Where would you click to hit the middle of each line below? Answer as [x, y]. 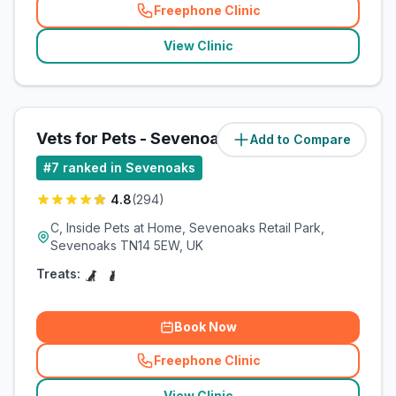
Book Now [205, 327]
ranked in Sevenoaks [129, 168]
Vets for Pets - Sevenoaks [137, 138]
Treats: [58, 274]
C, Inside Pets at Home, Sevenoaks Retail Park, [187, 228]
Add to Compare [301, 139]
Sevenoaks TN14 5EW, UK [127, 245]
